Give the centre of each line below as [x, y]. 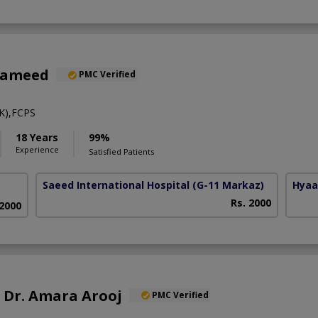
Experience [37, 150]
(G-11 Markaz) [229, 185]
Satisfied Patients [121, 152]
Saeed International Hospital [116, 185]
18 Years [37, 138]
